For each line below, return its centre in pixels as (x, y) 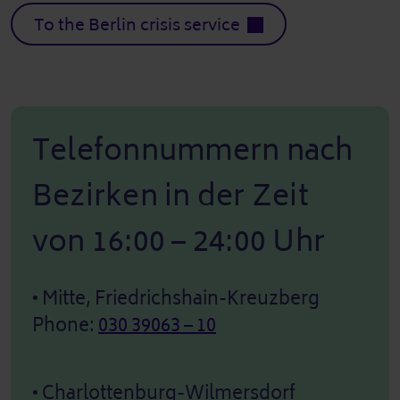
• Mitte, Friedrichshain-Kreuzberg (176, 298)
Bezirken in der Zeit (171, 196)
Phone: (65, 325)
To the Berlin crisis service (137, 25)
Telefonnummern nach (193, 150)
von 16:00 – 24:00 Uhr (179, 241)
